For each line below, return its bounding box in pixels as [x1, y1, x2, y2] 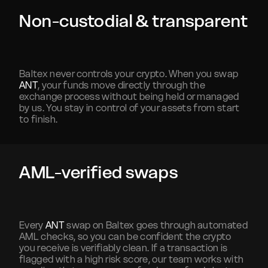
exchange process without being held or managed [19, 90, 239, 102]
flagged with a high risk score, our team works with [19, 253, 244, 265]
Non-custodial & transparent [19, 10, 248, 32]
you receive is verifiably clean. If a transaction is [19, 242, 228, 254]
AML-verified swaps [19, 162, 178, 183]
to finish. [19, 113, 58, 125]
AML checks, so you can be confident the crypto [19, 230, 232, 242]
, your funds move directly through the [37, 79, 206, 91]
